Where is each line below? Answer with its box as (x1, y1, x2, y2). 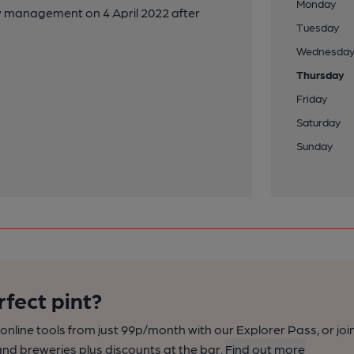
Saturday (296, 115, 341, 128)
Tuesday (296, 21, 340, 33)
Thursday (296, 68, 345, 81)
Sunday (296, 139, 333, 152)
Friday (296, 92, 328, 104)
